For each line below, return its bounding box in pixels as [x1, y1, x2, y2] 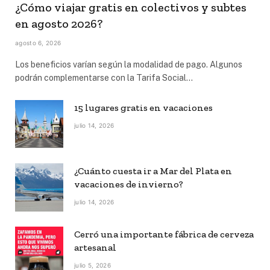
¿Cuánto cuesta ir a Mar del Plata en [74, 165, 232, 177]
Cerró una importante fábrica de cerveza [74, 228, 254, 240]
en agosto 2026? [15, 16, 102, 31]
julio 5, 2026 [74, 261, 111, 269]
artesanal [74, 241, 116, 253]
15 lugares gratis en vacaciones [74, 101, 213, 113]
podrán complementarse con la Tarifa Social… [15, 72, 193, 83]
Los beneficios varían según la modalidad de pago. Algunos [15, 59, 242, 69]
